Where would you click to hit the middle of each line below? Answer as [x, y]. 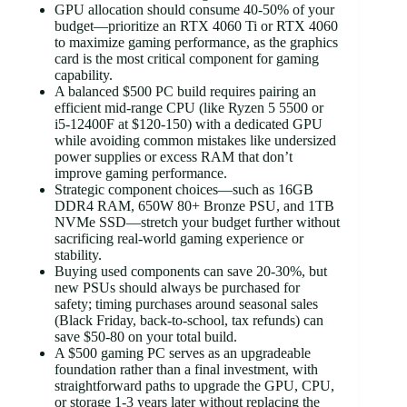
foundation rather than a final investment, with [186, 369]
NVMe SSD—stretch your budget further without [197, 222]
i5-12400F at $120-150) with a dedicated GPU [189, 124]
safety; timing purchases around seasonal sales [186, 303]
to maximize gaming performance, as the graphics [196, 42]
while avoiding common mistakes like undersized [195, 140]
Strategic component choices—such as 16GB [184, 189]
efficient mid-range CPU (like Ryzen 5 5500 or [189, 107]
